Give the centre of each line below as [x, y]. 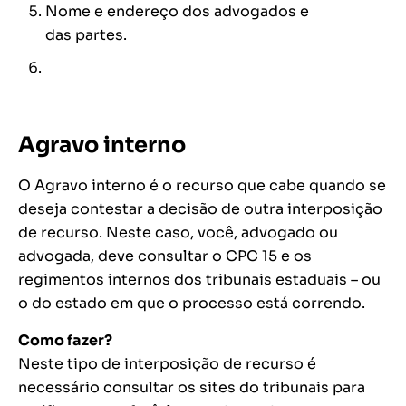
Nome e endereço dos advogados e [177, 12]
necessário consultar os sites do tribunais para [192, 388]
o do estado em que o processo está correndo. [192, 304]
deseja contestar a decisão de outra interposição [200, 209]
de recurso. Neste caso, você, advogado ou [178, 233]
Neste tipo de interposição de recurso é [167, 364]
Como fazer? [65, 341]
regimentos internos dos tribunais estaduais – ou [199, 280]
